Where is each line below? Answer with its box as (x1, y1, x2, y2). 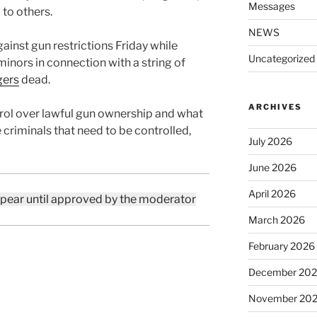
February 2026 (248, 240, 315, 253)
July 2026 (248, 135, 292, 148)
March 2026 (248, 214, 305, 226)
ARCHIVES (248, 102, 302, 113)
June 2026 (248, 161, 296, 174)
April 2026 (248, 188, 296, 200)
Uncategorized (248, 52, 315, 65)
